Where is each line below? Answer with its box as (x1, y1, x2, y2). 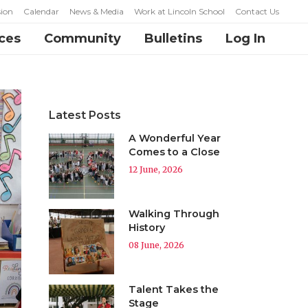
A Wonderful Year (129, 132, 221, 144)
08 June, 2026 (129, 240, 184, 250)
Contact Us (235, 6, 280, 16)
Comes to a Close (129, 146, 220, 158)
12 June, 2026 (129, 164, 183, 175)
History (129, 221, 165, 234)
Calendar (23, 6, 60, 16)
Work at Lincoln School (134, 6, 225, 16)
